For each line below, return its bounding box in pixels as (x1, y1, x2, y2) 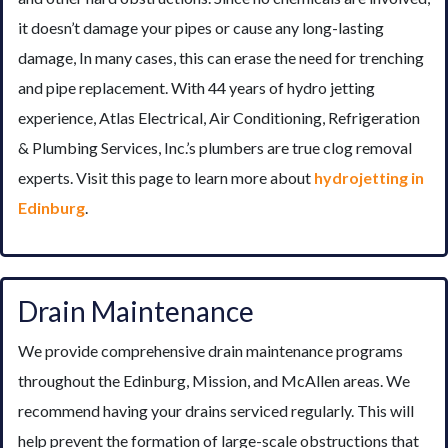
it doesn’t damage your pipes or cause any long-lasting (18, 17, 384, 37)
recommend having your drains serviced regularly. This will (18, 400, 414, 420)
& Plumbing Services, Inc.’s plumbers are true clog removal (18, 137, 412, 157)
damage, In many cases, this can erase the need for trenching (18, 47, 424, 67)
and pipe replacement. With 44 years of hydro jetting (18, 77, 375, 97)
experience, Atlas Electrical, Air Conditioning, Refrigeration (18, 107, 420, 127)
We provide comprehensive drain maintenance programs (18, 340, 403, 360)
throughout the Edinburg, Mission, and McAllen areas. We (18, 370, 410, 390)
